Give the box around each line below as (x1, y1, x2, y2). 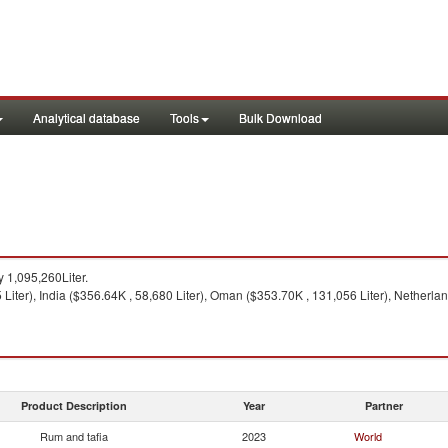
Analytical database (33, 109, 140, 126)
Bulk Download (239, 109, 322, 126)
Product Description (21, 398, 127, 413)
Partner (365, 398, 403, 413)
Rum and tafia (40, 428, 108, 444)
